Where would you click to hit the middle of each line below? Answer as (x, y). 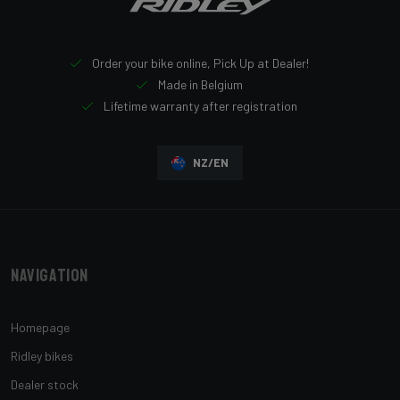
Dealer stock (45, 385)
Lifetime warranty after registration (199, 106)
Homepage (40, 328)
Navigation (50, 276)
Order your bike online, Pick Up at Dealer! (199, 63)
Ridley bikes (42, 356)
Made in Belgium (199, 85)
